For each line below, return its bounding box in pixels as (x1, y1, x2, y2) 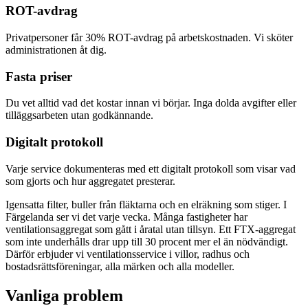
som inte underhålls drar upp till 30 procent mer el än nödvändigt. (5, 235, 288, 247)
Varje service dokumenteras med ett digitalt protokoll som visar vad (5, 162, 296, 175)
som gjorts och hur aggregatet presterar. (5, 175, 175, 187)
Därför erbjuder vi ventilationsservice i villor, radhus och (5, 247, 250, 260)
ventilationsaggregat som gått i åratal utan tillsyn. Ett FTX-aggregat (5, 223, 296, 235)
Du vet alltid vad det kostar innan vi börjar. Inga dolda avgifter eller (5, 97, 296, 109)
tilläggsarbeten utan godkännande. (5, 109, 153, 122)
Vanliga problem (5, 286, 123, 305)
